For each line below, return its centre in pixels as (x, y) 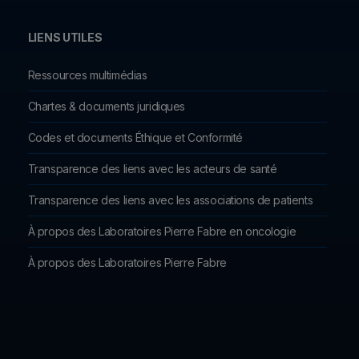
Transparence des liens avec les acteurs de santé (152, 169)
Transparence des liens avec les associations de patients (170, 200)
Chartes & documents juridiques (107, 106)
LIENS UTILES (65, 37)
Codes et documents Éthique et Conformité (135, 137)
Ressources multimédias (87, 75)
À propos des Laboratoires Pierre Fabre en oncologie (162, 231)
